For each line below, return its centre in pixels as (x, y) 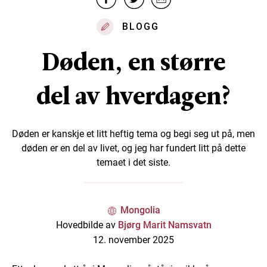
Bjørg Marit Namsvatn (164, 225)
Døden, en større (133, 62)
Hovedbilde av (87, 225)
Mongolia (140, 210)
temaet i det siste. (133, 163)
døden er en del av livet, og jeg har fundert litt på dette (133, 148)
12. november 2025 (133, 240)
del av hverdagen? (133, 96)
